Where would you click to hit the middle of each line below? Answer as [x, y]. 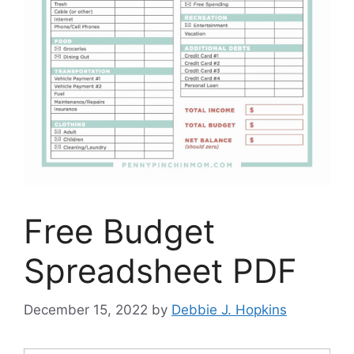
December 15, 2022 [86, 309]
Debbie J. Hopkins [229, 309]
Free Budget [119, 232]
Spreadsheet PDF [160, 271]
